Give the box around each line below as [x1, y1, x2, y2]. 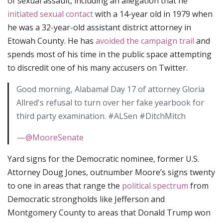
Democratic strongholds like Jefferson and [7, 194, 165, 205]
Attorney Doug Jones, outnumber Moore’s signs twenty [7, 167, 215, 178]
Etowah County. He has [7, 35, 96, 46]
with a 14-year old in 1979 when [93, 8, 213, 19]
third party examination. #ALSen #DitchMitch [16, 111, 186, 121]
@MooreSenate [25, 132, 84, 143]
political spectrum [122, 180, 188, 191]
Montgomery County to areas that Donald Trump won [7, 207, 211, 218]
